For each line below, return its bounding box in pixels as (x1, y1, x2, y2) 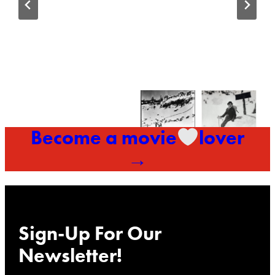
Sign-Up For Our (18, 220, 162, 246)
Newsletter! (18, 242, 123, 268)
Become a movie (30, 125, 177, 151)
